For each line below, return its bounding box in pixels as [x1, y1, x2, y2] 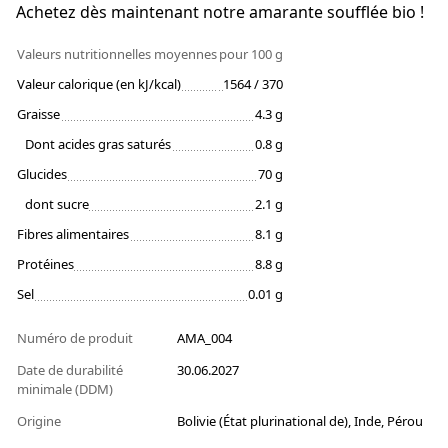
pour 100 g [219, 45, 283, 64]
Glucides [17, 165, 67, 184]
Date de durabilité [17, 361, 123, 380]
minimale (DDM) [17, 380, 116, 399]
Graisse [17, 105, 60, 124]
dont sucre [25, 195, 89, 214]
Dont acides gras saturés [25, 135, 171, 154]
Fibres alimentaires [17, 225, 129, 244]
